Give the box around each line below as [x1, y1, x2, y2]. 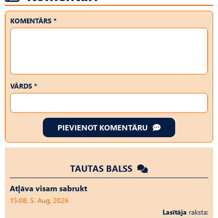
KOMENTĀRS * [10, 16, 56, 25]
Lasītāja [163, 207, 187, 217]
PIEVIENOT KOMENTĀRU [57, 122, 148, 132]
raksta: [187, 207, 208, 217]
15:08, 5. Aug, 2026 [10, 195, 69, 205]
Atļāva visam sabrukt [10, 182, 87, 193]
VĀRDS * [10, 81, 37, 91]
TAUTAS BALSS [70, 162, 135, 174]
